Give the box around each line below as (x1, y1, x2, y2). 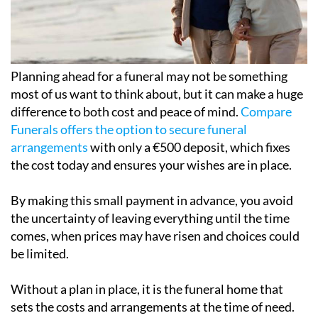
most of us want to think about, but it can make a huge (11, 86, 303, 102)
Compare (241, 104, 292, 120)
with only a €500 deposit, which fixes (88, 139, 290, 155)
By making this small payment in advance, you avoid (11, 192, 293, 209)
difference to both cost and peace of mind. (11, 104, 241, 120)
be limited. (11, 246, 69, 262)
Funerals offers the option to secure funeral (11, 121, 247, 138)
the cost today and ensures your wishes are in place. (11, 157, 292, 173)
